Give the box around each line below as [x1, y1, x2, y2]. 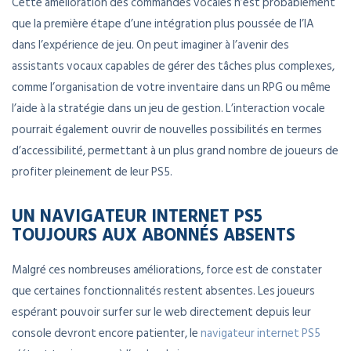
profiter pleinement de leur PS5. [12, 162, 172, 183]
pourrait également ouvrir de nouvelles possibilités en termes [12, 120, 322, 140]
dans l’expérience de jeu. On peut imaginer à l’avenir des [12, 35, 289, 56]
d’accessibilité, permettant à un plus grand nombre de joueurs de [12, 141, 338, 161]
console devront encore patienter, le [12, 324, 201, 344]
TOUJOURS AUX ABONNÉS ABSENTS [12, 221, 295, 248]
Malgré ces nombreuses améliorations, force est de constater [12, 260, 322, 280]
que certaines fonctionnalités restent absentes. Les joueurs [12, 281, 315, 302]
